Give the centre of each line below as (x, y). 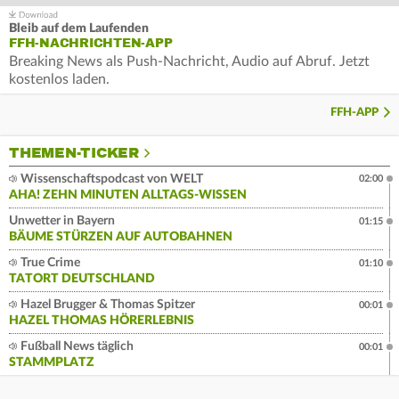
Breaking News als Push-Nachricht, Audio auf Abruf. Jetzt (189, 62)
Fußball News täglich (76, 347)
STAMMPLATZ (52, 363)
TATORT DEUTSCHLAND (82, 279)
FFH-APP (354, 113)
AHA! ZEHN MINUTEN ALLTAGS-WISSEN (128, 195)
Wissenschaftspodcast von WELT (110, 179)
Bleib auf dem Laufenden (79, 29)
